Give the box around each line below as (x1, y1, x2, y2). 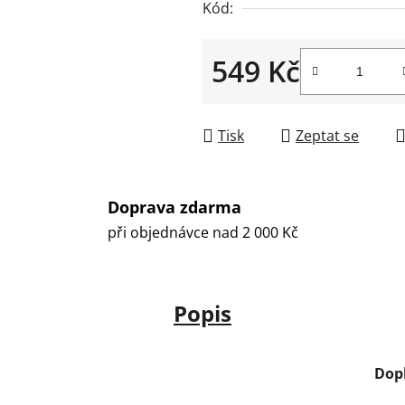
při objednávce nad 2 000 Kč (108, 222, 299, 243)
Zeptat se (296, 125, 359, 146)
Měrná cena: (211, 89, 295, 109)
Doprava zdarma (108, 196, 242, 219)
